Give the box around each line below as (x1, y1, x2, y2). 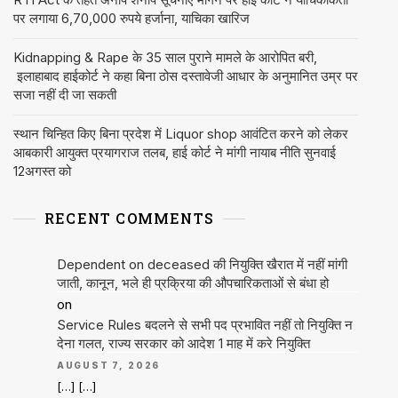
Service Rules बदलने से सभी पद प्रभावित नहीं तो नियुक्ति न (56, 316, 353, 334)
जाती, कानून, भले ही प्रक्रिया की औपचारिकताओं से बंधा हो (56, 275, 329, 292)
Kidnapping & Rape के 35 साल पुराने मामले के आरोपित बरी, (13, 49, 317, 67)
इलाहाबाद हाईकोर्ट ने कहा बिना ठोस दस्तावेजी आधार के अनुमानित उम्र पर (13, 68, 358, 85)
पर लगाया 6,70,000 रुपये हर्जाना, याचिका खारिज (13, 10, 250, 28)
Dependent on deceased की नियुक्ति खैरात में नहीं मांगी (56, 256, 347, 274)
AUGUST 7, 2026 (56, 360, 161, 371)
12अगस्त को (13, 163, 71, 180)
